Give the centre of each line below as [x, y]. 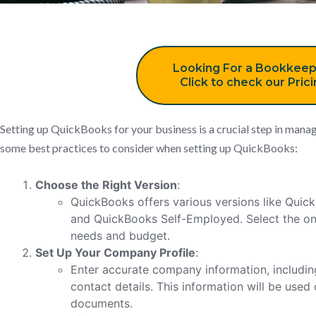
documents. [102, 303]
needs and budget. [120, 236]
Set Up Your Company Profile [115, 253]
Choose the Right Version [106, 185]
